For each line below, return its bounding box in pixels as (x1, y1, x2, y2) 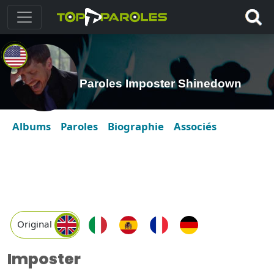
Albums (12, 119, 51, 134)
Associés (174, 119, 217, 134)
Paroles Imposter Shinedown (80, 77, 242, 91)
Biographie (108, 119, 164, 134)
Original (17, 218, 54, 231)
